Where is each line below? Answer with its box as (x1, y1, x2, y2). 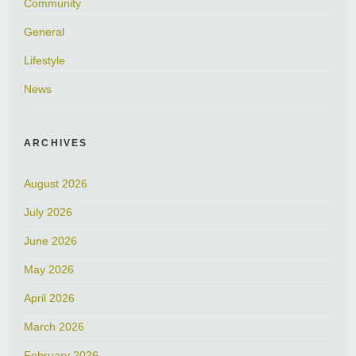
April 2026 (24, 292, 75, 305)
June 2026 (24, 234, 77, 248)
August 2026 (24, 177, 87, 191)
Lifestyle (24, 54, 65, 68)
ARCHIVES (24, 137, 88, 149)
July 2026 (24, 206, 72, 219)
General (24, 25, 64, 39)
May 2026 (24, 263, 74, 277)
